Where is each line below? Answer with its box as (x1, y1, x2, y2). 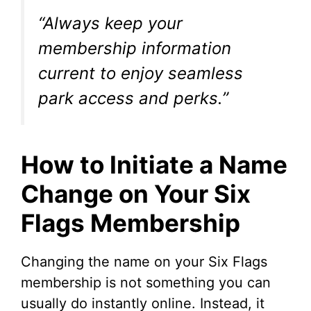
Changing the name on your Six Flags (21, 253, 267, 271)
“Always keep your (38, 13, 183, 34)
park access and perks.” (38, 88, 228, 109)
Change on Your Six (21, 179, 251, 209)
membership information (38, 38, 231, 59)
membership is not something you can (21, 274, 271, 292)
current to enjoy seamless (38, 63, 243, 84)
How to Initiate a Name (21, 150, 287, 180)
